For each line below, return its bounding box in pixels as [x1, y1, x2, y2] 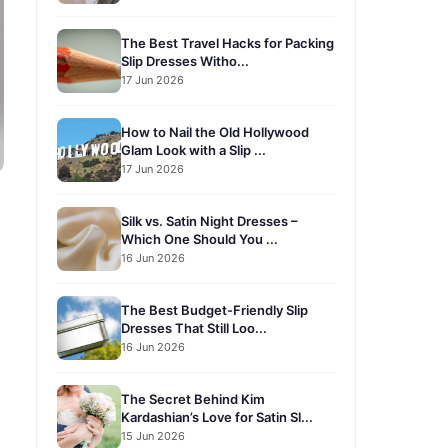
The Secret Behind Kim [121, 390, 265, 407]
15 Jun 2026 [121, 428, 185, 443]
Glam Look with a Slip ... [121, 141, 266, 158]
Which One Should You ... [121, 230, 278, 247]
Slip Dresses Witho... [121, 52, 249, 69]
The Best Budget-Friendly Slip [121, 301, 308, 318]
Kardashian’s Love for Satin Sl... [121, 408, 313, 425]
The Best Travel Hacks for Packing [121, 34, 334, 51]
